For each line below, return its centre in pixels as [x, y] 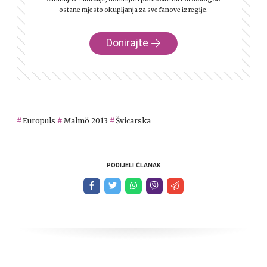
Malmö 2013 [86, 120]
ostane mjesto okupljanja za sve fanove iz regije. [133, 10]
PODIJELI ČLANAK [133, 165]
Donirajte [127, 43]
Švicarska [133, 120]
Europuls [39, 120]
